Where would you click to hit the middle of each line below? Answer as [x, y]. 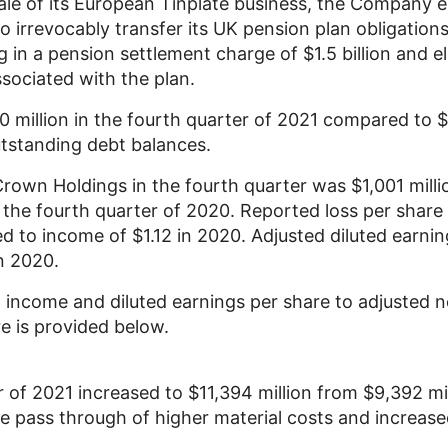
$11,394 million [250, 392]
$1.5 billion [347, 53]
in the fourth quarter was [239, 185]
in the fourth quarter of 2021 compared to [253, 119]
